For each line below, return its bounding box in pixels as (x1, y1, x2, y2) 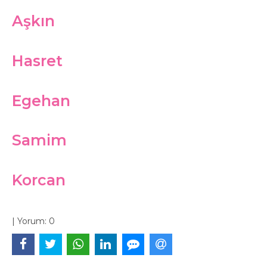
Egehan (12, 91, 70, 110)
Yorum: (15, 215, 49, 226)
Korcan (12, 171, 66, 189)
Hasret (12, 51, 63, 70)
